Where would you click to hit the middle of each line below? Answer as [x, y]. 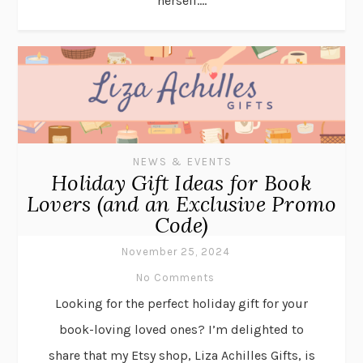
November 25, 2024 [175, 252]
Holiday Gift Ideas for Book [181, 183]
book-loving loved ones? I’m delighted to [181, 330]
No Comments [175, 278]
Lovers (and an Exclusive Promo [181, 204]
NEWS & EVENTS [182, 162]
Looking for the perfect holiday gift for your [181, 304]
